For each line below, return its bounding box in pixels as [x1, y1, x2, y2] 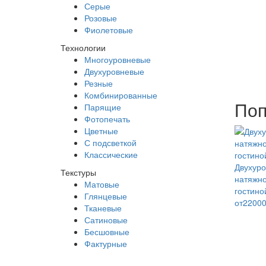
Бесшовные [84, 225, 129, 237]
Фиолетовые [84, 23, 133, 36]
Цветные [84, 124, 118, 137]
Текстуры [61, 166, 96, 178]
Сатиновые [84, 213, 128, 226]
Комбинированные [84, 88, 157, 101]
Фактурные [84, 237, 127, 249]
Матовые [84, 178, 119, 190]
